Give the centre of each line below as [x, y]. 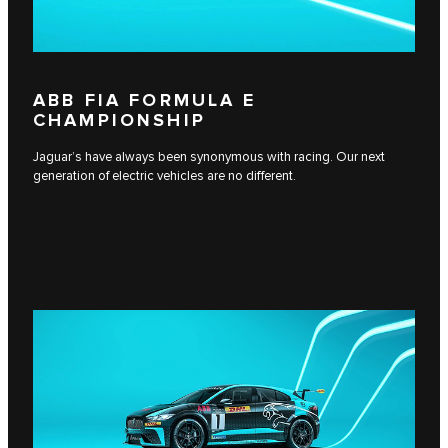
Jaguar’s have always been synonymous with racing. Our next [209, 156]
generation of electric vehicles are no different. [164, 175]
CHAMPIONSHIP [119, 121]
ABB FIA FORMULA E [145, 101]
